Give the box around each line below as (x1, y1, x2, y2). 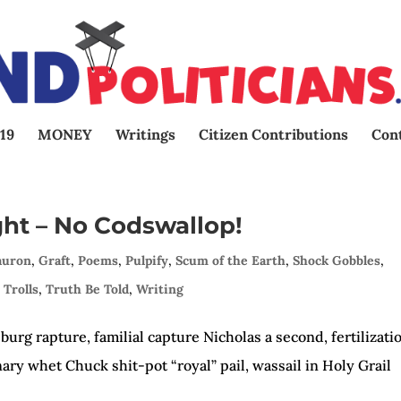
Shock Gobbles (293, 252, 381, 269)
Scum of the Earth (175, 252, 286, 269)
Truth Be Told (46, 281, 130, 297)
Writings (115, 125, 175, 143)
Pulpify (125, 252, 169, 269)
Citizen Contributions (199, 125, 348, 143)
